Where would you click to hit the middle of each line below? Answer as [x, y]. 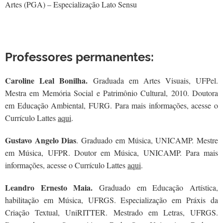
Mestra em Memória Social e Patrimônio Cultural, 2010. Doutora [111, 93]
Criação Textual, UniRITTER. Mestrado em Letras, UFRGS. [111, 212]
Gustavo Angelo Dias [41, 140]
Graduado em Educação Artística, [156, 187]
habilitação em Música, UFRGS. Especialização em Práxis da [111, 200]
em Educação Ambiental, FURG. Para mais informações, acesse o [111, 105]
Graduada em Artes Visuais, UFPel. [156, 80]
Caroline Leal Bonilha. [49, 80]
